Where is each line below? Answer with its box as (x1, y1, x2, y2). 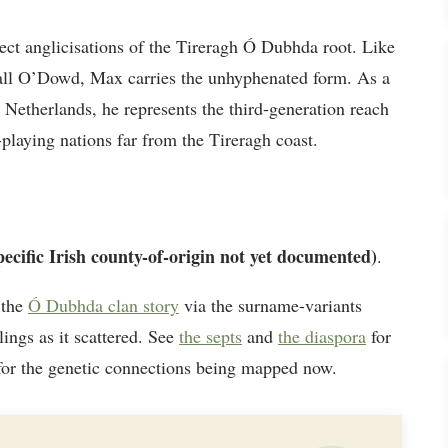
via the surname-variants (179, 292, 362, 317)
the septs (179, 323, 242, 348)
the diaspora (278, 323, 366, 348)
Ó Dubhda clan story (28, 292, 179, 317)
